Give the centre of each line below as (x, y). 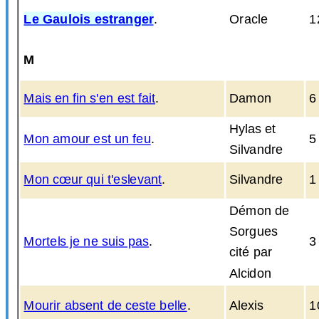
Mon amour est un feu (87, 139)
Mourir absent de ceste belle (105, 306)
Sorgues (253, 231)
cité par (251, 252)
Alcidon (251, 273)
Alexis (246, 306)
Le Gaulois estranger (89, 19)
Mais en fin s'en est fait (90, 98)
